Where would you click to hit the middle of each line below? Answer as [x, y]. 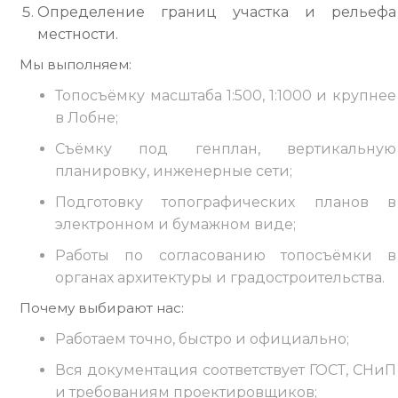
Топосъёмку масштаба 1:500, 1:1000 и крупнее [226, 96]
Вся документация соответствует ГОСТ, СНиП [226, 370]
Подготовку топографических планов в [226, 202]
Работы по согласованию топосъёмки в [226, 255]
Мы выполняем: [76, 64]
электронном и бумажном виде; [176, 224]
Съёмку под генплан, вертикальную [226, 149]
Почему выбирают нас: [102, 308]
